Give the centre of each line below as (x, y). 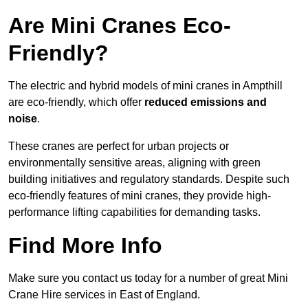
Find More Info (85, 246)
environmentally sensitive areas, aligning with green (134, 163)
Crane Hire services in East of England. (104, 295)
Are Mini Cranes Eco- (120, 26)
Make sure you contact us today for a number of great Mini (148, 278)
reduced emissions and (206, 102)
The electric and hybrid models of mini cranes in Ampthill (145, 86)
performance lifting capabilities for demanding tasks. (134, 212)
